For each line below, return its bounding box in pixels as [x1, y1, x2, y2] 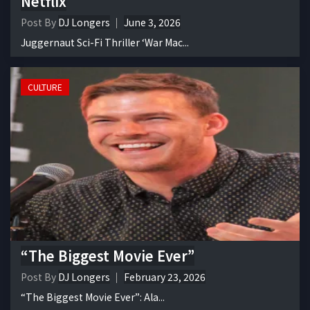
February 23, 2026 [124, 270, 206, 284]
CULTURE [28, 81, 62, 93]
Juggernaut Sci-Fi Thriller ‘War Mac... [21, 35, 189, 50]
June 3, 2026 [124, 15, 181, 30]
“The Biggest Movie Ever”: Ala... [21, 290, 165, 304]
